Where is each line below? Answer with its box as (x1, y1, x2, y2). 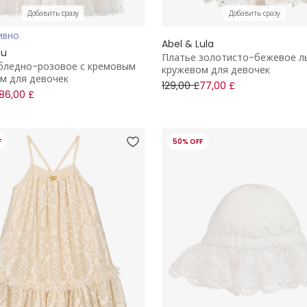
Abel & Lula (162, 36, 214, 51)
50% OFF (173, 136, 203, 147)
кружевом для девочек (162, 62, 270, 77)
